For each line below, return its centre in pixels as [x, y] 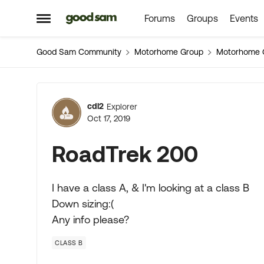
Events [244, 18]
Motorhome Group [169, 52]
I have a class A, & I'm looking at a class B [151, 188]
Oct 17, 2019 [109, 118]
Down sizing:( [83, 204]
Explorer [122, 106]
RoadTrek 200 [125, 154]
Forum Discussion [146, 98]
